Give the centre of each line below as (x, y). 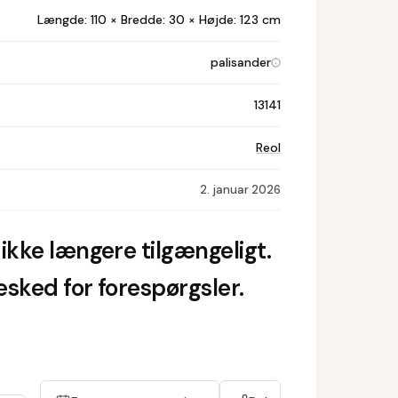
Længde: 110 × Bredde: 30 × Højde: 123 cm (159, 20)
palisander (240, 62)
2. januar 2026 (240, 190)
